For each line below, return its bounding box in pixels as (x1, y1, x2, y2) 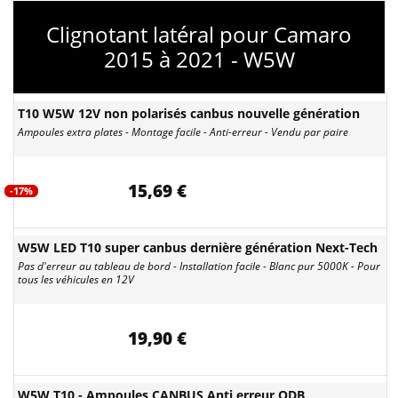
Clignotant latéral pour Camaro (46, 20, 352, 49)
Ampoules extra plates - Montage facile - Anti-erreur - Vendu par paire (18, 124, 348, 139)
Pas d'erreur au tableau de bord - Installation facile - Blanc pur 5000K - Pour (18, 259, 380, 274)
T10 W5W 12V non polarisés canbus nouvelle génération (18, 105, 360, 122)
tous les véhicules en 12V (18, 272, 134, 287)
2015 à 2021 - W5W (103, 44, 295, 74)
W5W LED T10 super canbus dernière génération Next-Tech (18, 239, 378, 256)
